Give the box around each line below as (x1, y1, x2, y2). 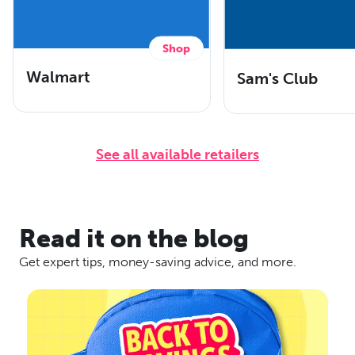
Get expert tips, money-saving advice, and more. (19, 254, 296, 269)
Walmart (26, 67, 90, 87)
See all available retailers (96, 145, 259, 163)
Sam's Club (237, 68, 318, 88)
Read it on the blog (19, 223, 249, 254)
